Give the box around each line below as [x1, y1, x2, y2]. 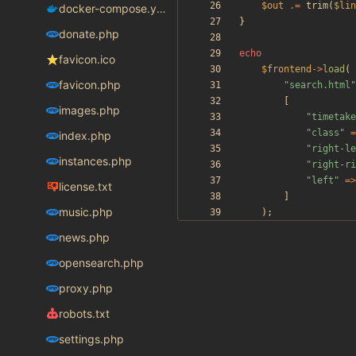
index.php [58, 129, 111, 143]
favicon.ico [58, 52, 115, 67]
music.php [58, 205, 113, 219]
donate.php [58, 27, 119, 41]
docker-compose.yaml [156, 2, 166, 16]
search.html [289, 79, 350, 91]
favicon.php [58, 78, 121, 92]
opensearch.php [58, 256, 144, 270]
